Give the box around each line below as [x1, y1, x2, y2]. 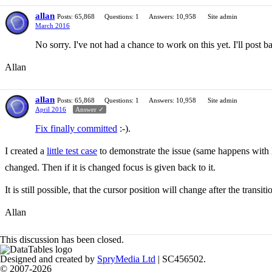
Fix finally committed [35, 123, 117, 134]
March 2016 [35, 22, 70, 30]
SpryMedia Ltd [97, 254, 155, 265]
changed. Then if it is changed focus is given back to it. [5, 162, 216, 173]
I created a [5, 146, 47, 157]
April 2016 [35, 106, 66, 114]
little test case [47, 146, 97, 157]
